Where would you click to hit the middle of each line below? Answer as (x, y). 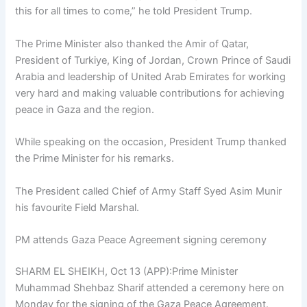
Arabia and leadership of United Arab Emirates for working (151, 76)
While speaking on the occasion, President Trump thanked (151, 142)
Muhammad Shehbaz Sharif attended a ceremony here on (150, 287)
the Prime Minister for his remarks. (95, 159)
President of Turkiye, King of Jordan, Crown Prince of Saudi (153, 60)
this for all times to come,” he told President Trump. (134, 11)
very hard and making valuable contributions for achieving (150, 93)
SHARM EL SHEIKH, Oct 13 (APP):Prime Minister (127, 271)
